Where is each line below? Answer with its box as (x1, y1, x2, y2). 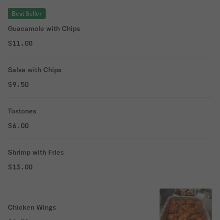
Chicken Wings (8, 203, 56, 212)
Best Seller (12, 10, 42, 17)
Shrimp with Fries (8, 148, 64, 157)
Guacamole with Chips (8, 24, 80, 33)
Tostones (8, 107, 36, 115)
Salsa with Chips (8, 65, 61, 74)
